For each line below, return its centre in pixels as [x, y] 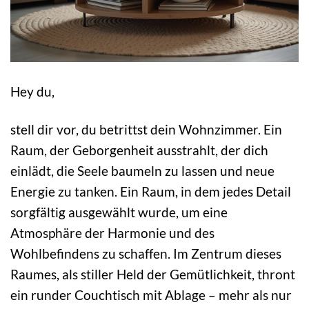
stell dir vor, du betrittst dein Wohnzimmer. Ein [146, 130]
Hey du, [32, 92]
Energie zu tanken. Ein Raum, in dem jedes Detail [151, 192]
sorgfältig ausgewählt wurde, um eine [119, 212]
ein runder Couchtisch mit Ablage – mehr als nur [151, 295]
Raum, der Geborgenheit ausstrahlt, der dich [139, 150]
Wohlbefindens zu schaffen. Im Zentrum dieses [146, 254]
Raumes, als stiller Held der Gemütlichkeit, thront [153, 275]
